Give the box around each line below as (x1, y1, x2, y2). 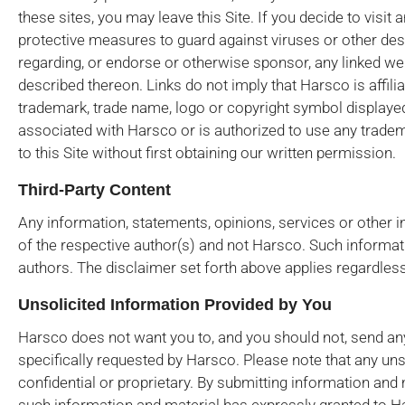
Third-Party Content (18, 181, 171, 199)
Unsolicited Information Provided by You (18, 296, 332, 314)
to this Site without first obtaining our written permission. (18, 144, 396, 162)
